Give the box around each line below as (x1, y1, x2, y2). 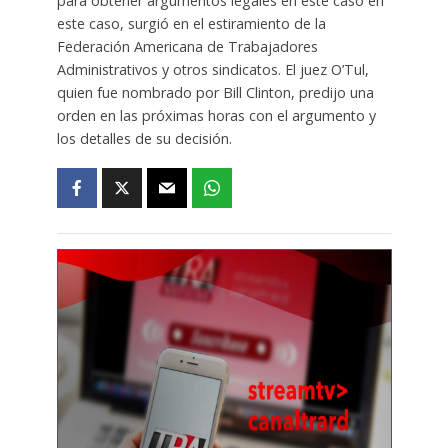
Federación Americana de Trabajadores (56, 36, 318, 56)
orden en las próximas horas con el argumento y (56, 105, 376, 125)
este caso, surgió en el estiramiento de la (56, 13, 326, 33)
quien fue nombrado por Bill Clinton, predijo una (56, 82, 374, 102)
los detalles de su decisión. (56, 128, 232, 148)
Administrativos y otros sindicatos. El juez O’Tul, (56, 59, 369, 79)
